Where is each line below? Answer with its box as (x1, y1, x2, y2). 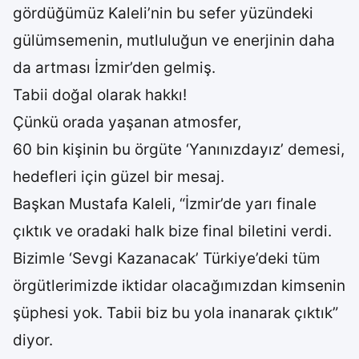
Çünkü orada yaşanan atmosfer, (13, 113, 241, 131)
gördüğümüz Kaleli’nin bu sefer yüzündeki (13, 4, 313, 22)
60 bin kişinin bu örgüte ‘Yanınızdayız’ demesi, (13, 140, 345, 159)
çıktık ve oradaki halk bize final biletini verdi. (13, 222, 332, 240)
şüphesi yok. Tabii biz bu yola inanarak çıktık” (13, 304, 338, 322)
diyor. (13, 331, 53, 349)
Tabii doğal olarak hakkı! (13, 86, 187, 104)
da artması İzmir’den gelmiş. (13, 58, 216, 77)
